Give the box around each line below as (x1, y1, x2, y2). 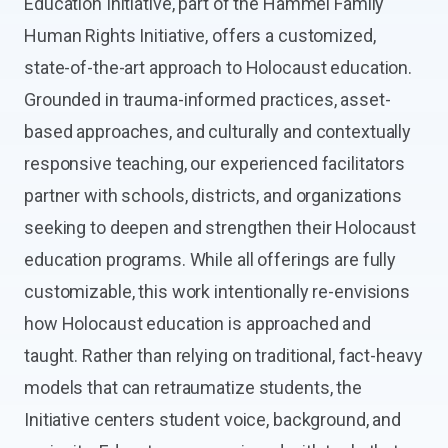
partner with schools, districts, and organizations (24, 185, 403, 206)
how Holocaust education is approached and (24, 313, 372, 334)
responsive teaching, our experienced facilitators (24, 153, 406, 174)
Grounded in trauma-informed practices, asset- (24, 89, 391, 110)
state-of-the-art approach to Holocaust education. (24, 57, 413, 78)
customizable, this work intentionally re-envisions (24, 281, 411, 302)
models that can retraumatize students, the (24, 377, 362, 398)
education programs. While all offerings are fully (24, 249, 397, 270)
